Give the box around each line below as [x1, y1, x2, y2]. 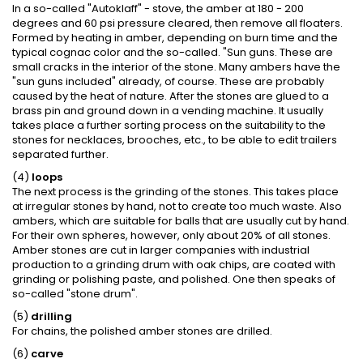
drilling [31, 308, 72, 324]
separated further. [12, 146, 109, 162]
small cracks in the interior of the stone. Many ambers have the [12, 58, 340, 75]
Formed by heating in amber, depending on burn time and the [12, 29, 338, 45]
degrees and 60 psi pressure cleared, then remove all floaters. [12, 15, 343, 31]
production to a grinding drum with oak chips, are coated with [12, 256, 335, 272]
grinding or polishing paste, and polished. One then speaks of [12, 271, 335, 287]
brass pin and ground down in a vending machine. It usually [12, 102, 323, 118]
